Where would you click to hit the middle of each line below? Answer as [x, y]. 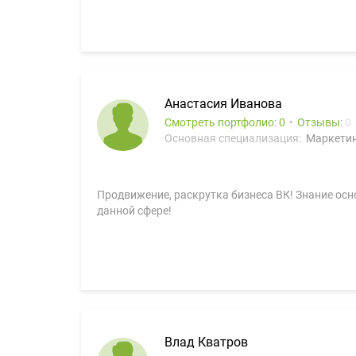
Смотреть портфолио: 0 [225, 122]
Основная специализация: [234, 138]
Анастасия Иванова [223, 104]
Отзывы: [321, 122]
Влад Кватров [206, 342]
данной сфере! [134, 211]
